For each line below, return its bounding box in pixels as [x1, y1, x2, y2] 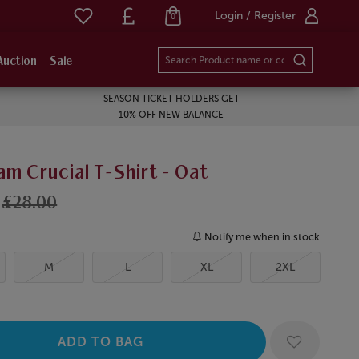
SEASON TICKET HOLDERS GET [103, 93, 240, 105]
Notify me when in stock [204, 230, 321, 243]
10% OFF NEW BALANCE [119, 109, 224, 121]
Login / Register [215, 9, 296, 22]
